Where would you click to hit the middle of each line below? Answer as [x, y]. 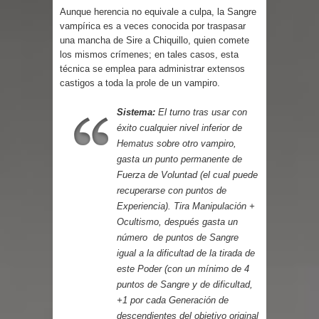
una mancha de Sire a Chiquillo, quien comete [155, 40]
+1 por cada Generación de [173, 300]
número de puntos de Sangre [178, 237]
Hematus [135, 143]
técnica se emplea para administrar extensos [152, 68]
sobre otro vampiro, [195, 143]
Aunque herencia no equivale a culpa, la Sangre [158, 11]
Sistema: [137, 112]
